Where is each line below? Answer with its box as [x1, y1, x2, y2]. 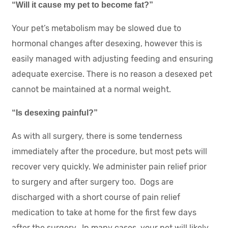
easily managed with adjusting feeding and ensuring [12, 54, 214, 64]
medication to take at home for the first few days [12, 208, 197, 217]
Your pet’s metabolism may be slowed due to [12, 23, 182, 33]
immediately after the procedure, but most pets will [12, 147, 208, 156]
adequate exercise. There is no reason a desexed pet [12, 69, 213, 79]
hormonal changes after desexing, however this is [12, 39, 203, 48]
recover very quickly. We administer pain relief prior [12, 162, 207, 172]
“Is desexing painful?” [12, 108, 98, 117]
